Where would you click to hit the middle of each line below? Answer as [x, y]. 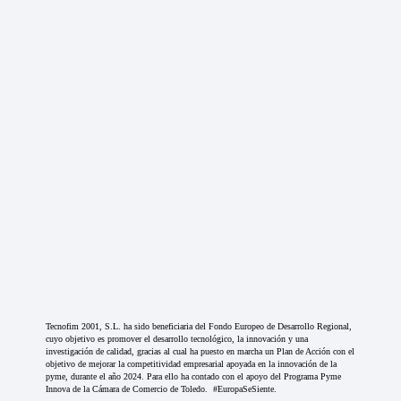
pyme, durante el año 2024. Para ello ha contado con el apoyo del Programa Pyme [194, 377]
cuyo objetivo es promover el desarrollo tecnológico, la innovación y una [177, 339]
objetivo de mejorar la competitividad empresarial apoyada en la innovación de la [192, 364]
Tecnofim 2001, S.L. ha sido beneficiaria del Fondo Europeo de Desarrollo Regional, [199, 327]
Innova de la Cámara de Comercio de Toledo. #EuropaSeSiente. [162, 389]
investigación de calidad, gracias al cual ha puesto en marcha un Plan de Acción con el [200, 352]
